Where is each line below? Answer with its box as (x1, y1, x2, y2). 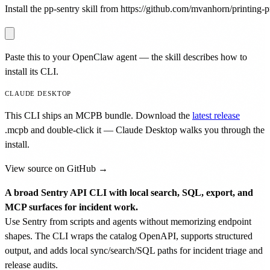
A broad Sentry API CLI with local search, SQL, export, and (5, 187, 253, 198)
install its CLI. (5, 66, 58, 77)
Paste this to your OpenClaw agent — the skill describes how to (5, 51, 247, 62)
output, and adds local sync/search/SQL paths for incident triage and (5, 245, 263, 256)
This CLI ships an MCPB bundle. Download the (5, 110, 190, 121)
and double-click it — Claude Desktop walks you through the (28, 124, 265, 135)
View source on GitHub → (5, 163, 108, 174)
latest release (192, 110, 240, 121)
